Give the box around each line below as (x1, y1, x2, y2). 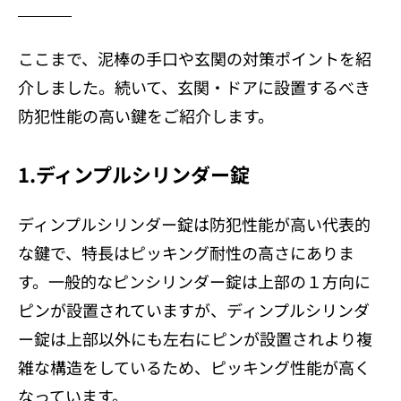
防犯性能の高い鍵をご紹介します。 (18, 103, 274, 127)
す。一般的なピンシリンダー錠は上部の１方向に (18, 269, 371, 293)
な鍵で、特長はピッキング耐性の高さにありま (18, 240, 354, 264)
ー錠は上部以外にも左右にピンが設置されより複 (18, 326, 372, 350)
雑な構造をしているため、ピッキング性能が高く (18, 354, 371, 379)
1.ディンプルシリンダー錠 (18, 158, 250, 188)
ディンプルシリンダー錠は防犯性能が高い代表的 (18, 211, 371, 235)
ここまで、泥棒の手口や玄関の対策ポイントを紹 (18, 46, 371, 70)
